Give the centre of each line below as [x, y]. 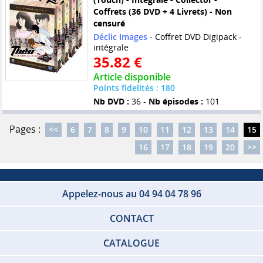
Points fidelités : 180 [134, 88]
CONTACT [131, 219]
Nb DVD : [111, 102]
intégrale [111, 48]
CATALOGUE [131, 243]
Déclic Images [120, 37]
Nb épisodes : [176, 102]
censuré [109, 23]
